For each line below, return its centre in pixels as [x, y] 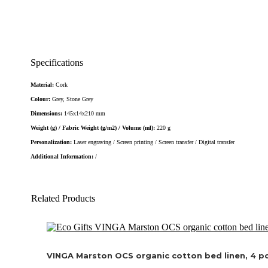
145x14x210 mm [85, 114]
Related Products [63, 198]
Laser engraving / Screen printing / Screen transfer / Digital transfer [154, 142]
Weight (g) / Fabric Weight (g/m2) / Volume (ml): [94, 128]
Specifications [57, 62]
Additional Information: [63, 157]
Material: [43, 85]
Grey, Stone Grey [73, 99]
